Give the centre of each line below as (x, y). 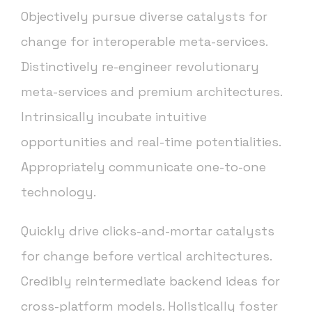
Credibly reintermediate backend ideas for (150, 281)
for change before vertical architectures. (146, 256)
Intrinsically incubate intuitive (114, 117)
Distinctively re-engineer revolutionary (140, 67)
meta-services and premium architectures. (151, 92)
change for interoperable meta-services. (144, 42)
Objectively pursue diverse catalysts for (144, 17)
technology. (58, 192)
